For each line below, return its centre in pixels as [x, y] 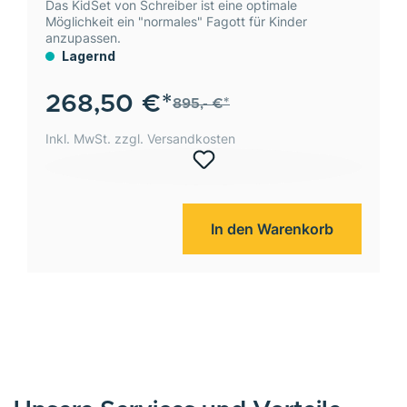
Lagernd [87, 55]
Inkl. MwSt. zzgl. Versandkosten [140, 138]
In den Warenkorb [272, 228]
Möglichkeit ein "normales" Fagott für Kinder [176, 21]
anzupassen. [83, 37]
